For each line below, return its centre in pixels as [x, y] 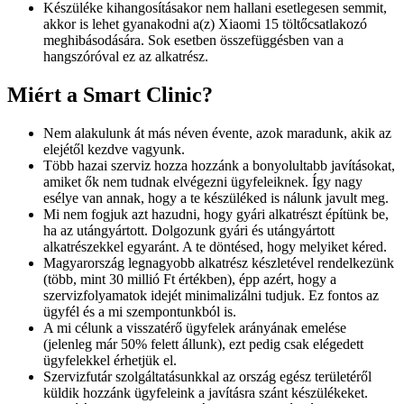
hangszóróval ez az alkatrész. [126, 57]
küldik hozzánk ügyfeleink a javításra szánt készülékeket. [206, 392]
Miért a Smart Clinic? [110, 95]
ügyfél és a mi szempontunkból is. [140, 311]
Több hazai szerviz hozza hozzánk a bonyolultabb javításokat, [219, 165]
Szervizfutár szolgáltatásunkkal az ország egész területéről [207, 376]
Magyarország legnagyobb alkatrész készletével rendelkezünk [219, 262]
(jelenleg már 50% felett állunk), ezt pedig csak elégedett [203, 344]
